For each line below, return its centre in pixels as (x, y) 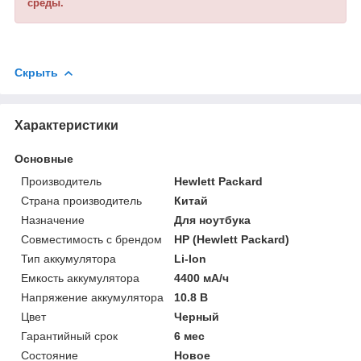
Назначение (53, 220)
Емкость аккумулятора (80, 278)
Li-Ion (191, 258)
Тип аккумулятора (68, 258)
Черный (197, 316)
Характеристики (66, 125)
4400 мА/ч (202, 278)
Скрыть (36, 72)
